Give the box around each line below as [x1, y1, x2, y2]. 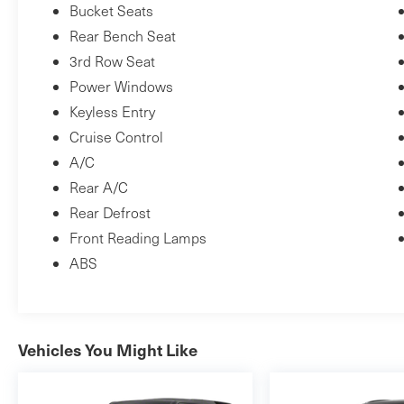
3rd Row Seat [69, 51, 155, 71]
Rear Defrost [69, 203, 151, 223]
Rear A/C [69, 178, 128, 197]
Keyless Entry [69, 102, 155, 122]
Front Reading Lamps [69, 228, 207, 248]
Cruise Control [69, 127, 163, 147]
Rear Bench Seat [69, 26, 176, 46]
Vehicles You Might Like [18, 338, 197, 362]
